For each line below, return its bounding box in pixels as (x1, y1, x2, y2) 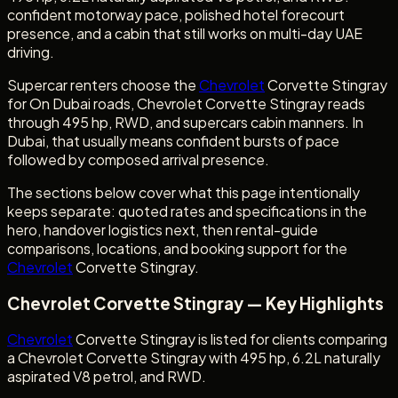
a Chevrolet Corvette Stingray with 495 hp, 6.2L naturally (7, 348, 380, 368)
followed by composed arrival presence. (7, 149, 269, 169)
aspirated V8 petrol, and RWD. (7, 367, 206, 386)
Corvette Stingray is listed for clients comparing (73, 330, 387, 349)
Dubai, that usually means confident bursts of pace (7, 131, 339, 150)
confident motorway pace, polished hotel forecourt (7, 4, 345, 24)
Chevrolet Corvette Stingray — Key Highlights (7, 292, 384, 314)
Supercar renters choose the (7, 75, 199, 94)
